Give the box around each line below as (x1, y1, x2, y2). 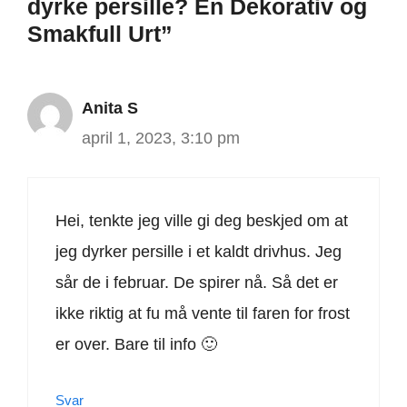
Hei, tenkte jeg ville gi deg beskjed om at (55, 212, 348, 231)
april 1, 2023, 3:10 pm (82, 129, 240, 148)
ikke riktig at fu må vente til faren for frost (55, 304, 350, 323)
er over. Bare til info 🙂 (55, 335, 217, 354)
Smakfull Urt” (27, 21, 173, 47)
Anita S (82, 99, 138, 118)
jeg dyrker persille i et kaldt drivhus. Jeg (55, 243, 342, 262)
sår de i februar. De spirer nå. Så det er (55, 273, 338, 293)
